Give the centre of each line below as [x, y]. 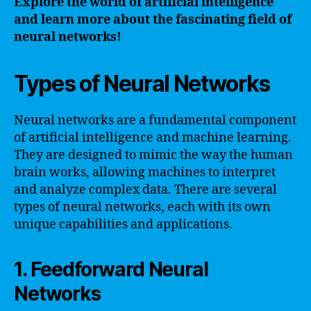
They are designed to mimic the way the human [153, 155]
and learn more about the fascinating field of [153, 19]
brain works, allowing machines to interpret [145, 172]
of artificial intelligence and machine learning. [153, 137]
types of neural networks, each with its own [142, 207]
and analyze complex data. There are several [145, 190]
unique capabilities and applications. [123, 224]
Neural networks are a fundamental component [155, 120]
